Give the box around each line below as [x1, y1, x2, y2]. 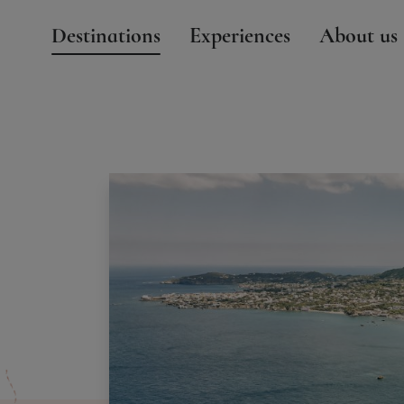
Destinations [51, 23, 161, 49]
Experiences [189, 23, 290, 49]
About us [319, 23, 398, 49]
